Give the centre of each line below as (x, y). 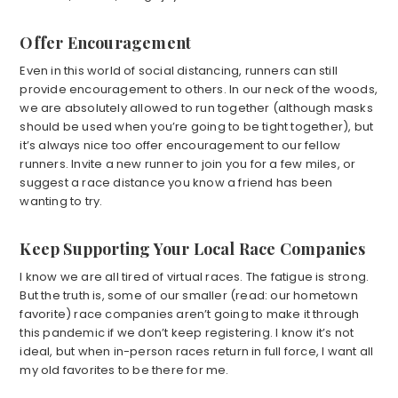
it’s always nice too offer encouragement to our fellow (180, 146)
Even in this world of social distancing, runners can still (179, 71)
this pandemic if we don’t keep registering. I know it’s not (187, 333)
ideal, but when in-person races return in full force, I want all (197, 352)
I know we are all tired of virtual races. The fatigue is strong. (195, 277)
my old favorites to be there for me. (124, 370)
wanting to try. (61, 202)
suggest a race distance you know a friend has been (176, 183)
